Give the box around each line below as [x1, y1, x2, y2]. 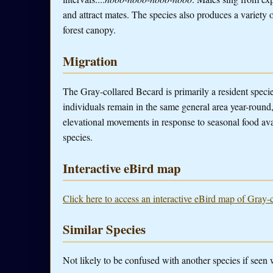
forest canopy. [63, 23, 116, 37]
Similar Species [63, 220, 146, 239]
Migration [63, 51, 118, 70]
